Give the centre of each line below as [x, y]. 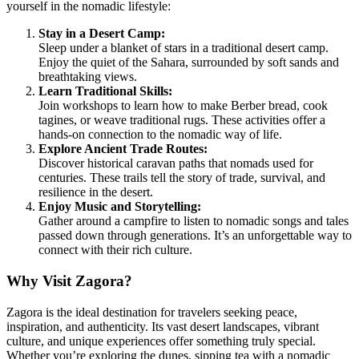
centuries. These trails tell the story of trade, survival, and [182, 178]
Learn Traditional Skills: [105, 91]
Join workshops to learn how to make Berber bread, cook [183, 106]
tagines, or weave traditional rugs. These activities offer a [182, 120]
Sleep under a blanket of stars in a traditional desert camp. [184, 48]
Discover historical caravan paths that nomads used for [176, 163]
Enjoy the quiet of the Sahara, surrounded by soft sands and [189, 63]
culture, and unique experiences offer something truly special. [161, 341]
